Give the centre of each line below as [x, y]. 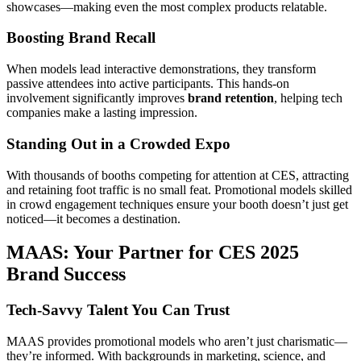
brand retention [231, 98]
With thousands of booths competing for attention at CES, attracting [178, 175]
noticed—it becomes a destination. [93, 218]
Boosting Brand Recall [81, 38]
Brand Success [66, 274]
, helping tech [308, 98]
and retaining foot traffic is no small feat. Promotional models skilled [179, 189]
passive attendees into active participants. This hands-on [148, 84]
